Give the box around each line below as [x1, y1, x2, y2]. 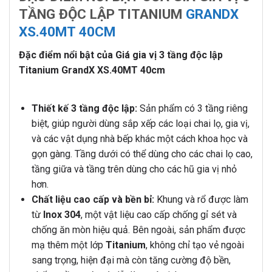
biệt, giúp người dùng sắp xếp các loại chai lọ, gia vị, [31, 118, 250, 130]
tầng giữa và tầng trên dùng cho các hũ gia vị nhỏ [31, 163, 237, 175]
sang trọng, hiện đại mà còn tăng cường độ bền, [31, 254, 231, 267]
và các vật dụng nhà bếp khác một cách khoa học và [31, 133, 248, 145]
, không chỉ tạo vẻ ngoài [145, 239, 244, 251]
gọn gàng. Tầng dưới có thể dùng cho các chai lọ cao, [31, 148, 253, 160]
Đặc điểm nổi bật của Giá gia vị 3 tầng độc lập [19, 49, 223, 61]
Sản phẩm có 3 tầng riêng [137, 103, 248, 115]
